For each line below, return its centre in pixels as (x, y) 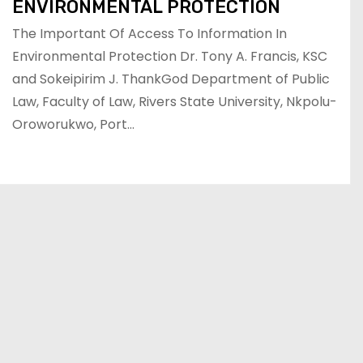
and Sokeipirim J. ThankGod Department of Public (171, 79)
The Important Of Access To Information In (149, 33)
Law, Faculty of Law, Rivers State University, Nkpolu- (175, 101)
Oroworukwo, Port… (73, 124)
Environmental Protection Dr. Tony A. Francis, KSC (170, 56)
